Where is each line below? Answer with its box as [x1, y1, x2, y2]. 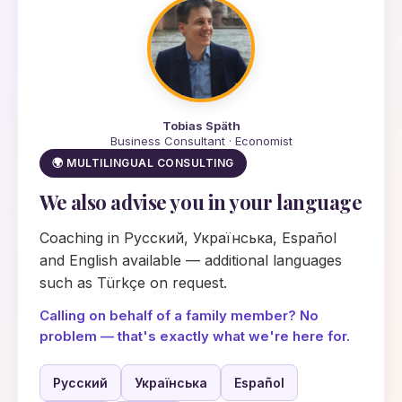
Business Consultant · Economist [109, 134, 293, 148]
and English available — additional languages [39, 251, 342, 269]
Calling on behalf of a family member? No [39, 307, 319, 324]
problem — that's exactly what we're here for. [39, 328, 350, 345]
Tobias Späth [162, 118, 240, 133]
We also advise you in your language [39, 188, 363, 215]
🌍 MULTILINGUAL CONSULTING [52, 156, 234, 170]
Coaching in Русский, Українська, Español [39, 229, 336, 247]
